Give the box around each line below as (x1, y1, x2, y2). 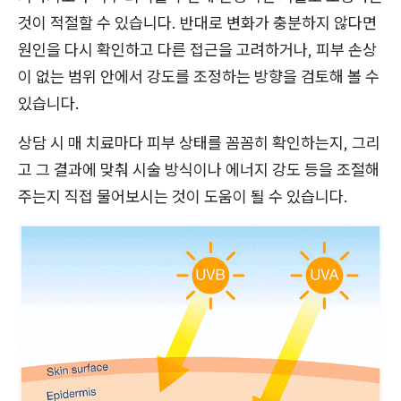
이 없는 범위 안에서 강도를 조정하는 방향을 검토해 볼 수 (18, 65, 380, 87)
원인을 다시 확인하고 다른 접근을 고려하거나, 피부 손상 (18, 38, 377, 60)
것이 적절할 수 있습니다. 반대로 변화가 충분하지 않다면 (18, 12, 377, 33)
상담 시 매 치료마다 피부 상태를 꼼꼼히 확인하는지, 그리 (18, 132, 380, 153)
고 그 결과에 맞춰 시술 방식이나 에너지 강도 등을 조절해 (18, 158, 380, 180)
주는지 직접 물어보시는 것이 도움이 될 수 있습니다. (18, 185, 348, 207)
